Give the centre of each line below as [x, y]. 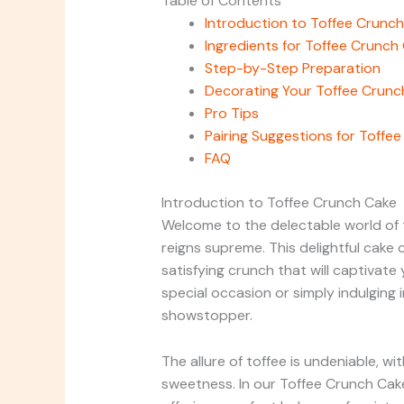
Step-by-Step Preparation [292, 69]
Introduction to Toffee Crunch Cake [279, 203]
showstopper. [207, 316]
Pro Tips [231, 114]
